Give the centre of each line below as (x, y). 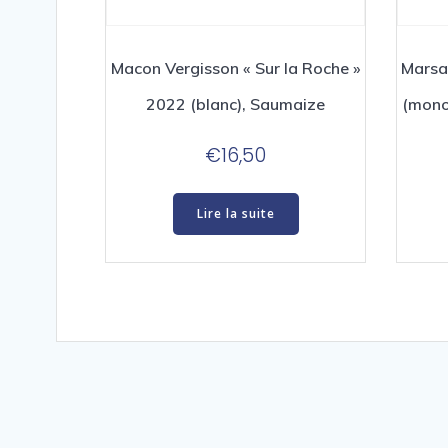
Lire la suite (235, 213)
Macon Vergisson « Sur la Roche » (235, 68)
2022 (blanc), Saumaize (235, 104)
